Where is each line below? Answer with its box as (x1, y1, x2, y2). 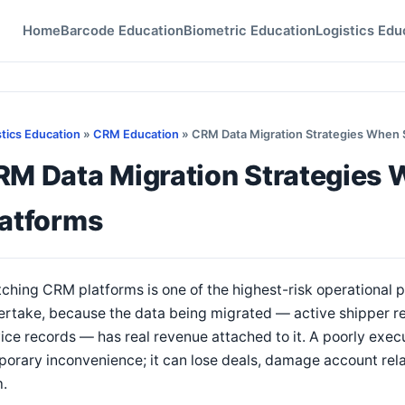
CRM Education (93, 127, 179, 141)
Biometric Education (184, 23, 316, 39)
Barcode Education (61, 23, 184, 39)
